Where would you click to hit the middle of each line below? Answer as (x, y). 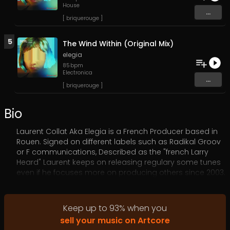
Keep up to (86, 208)
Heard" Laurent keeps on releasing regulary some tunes (119, 162)
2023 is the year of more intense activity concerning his (117, 183)
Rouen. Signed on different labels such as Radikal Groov (119, 142)
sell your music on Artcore (115, 221)
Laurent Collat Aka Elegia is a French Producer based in (117, 131)
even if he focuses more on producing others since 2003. (121, 172)
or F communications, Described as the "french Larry (112, 152)
